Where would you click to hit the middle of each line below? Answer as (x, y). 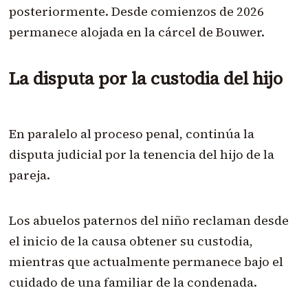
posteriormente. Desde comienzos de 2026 (136, 11)
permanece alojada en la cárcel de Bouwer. (136, 32)
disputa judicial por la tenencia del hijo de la (141, 154)
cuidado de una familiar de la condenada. (133, 282)
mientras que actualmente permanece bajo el (146, 261)
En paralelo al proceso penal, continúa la (131, 133)
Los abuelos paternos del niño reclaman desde (148, 220)
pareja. (29, 175)
